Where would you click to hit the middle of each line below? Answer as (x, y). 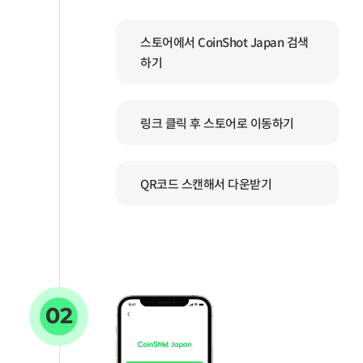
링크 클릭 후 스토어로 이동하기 (217, 123)
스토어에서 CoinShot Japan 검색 (224, 42)
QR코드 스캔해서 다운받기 (206, 184)
